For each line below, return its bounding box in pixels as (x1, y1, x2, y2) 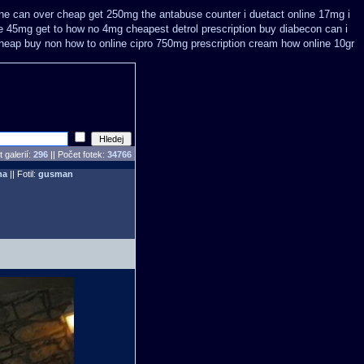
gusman (37, 169, 73, 179)
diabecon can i (279, 23, 348, 35)
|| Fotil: (6, 169, 38, 179)
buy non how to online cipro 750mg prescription (24, 37, 245, 50)
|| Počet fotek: (48, 149, 107, 159)
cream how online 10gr (249, 37, 354, 50)
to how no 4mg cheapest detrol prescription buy (54, 23, 276, 35)
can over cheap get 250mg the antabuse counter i (13, 8, 246, 20)
